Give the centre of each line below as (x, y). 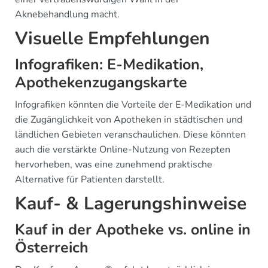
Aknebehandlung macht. (67, 14)
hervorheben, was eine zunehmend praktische (114, 165)
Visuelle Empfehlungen (112, 39)
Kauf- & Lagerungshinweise (131, 204)
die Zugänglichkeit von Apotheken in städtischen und (129, 120)
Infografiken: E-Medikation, (109, 65)
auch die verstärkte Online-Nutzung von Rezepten (123, 150)
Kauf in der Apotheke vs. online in (133, 230)
